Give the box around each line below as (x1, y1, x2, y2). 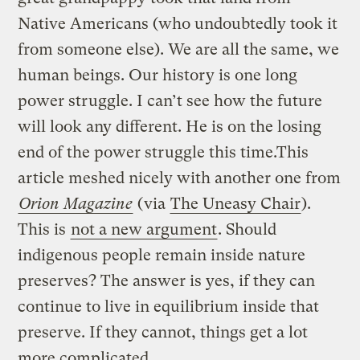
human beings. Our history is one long (18, 65, 298, 84)
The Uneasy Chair (170, 194, 301, 213)
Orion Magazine (18, 194, 133, 213)
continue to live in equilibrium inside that (18, 297, 320, 316)
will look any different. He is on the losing (18, 117, 322, 136)
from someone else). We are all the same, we (18, 39, 340, 59)
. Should (218, 219, 277, 239)
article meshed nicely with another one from (18, 168, 342, 187)
